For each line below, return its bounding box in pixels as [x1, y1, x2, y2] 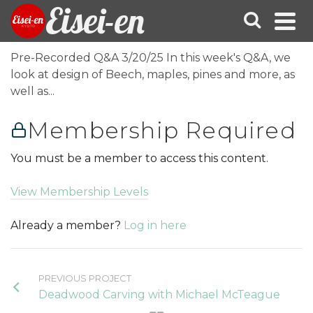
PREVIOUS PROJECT [38, 272, 131, 284]
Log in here [124, 219, 187, 233]
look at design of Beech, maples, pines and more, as [10, 68, 295, 81]
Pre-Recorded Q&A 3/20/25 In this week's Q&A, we [10, 51, 291, 64]
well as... [10, 85, 54, 98]
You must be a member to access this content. [10, 152, 268, 166]
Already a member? [10, 219, 124, 233]
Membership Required [27, 117, 296, 144]
